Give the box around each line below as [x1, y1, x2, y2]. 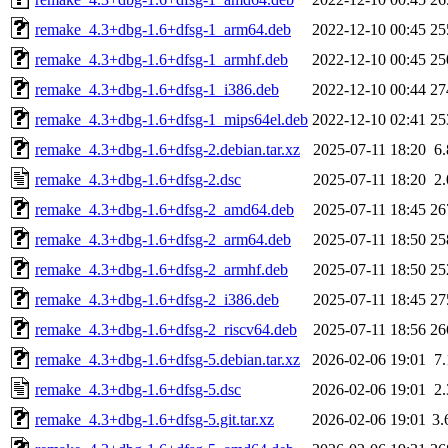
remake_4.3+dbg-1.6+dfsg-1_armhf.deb [35, 50, 288, 68]
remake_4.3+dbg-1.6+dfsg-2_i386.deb [35, 290, 279, 308]
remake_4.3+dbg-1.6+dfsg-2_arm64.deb [35, 230, 291, 248]
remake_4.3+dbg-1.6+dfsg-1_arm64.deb [35, 20, 291, 38]
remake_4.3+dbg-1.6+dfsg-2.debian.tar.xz [35, 140, 300, 158]
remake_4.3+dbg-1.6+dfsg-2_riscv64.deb [35, 320, 297, 338]
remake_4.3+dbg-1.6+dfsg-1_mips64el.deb [35, 110, 308, 128]
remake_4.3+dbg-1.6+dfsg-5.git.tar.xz [35, 410, 274, 428]
